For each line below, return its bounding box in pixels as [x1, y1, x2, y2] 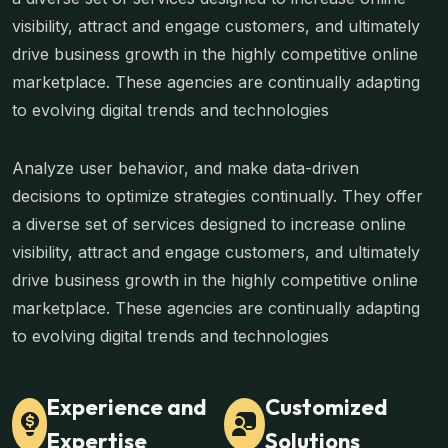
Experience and [47, 393, 208, 422]
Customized [264, 393, 388, 422]
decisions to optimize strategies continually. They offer [12, 186, 423, 207]
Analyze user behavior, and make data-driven [12, 158, 359, 179]
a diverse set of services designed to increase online [12, 214, 406, 235]
